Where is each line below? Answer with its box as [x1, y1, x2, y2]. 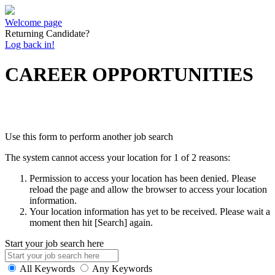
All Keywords [20, 263, 75, 274]
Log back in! [5, 39, 55, 50]
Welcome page [5, 17, 62, 28]
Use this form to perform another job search [5, 131, 173, 142]
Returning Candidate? [5, 28, 90, 39]
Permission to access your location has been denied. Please [29, 172, 256, 184]
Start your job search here [5, 238, 104, 249]
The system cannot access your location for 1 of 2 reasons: [5, 152, 230, 163]
